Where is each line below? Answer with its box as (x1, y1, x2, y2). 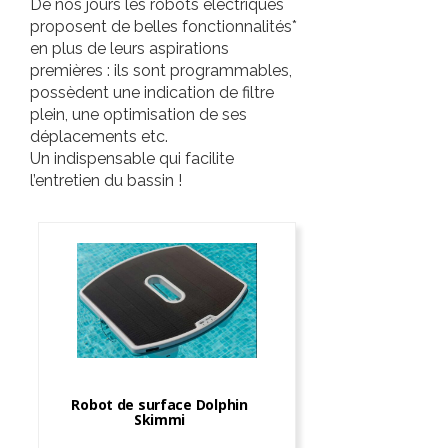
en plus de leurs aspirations (30, 39, 229, 58)
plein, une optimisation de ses (30, 105, 247, 124)
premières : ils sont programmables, (30, 61, 292, 80)
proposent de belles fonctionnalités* (30, 17, 297, 36)
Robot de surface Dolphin (71, 394, 248, 414)
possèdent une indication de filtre (30, 83, 274, 102)
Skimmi (133, 409, 186, 429)
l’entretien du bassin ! (30, 171, 182, 190)
